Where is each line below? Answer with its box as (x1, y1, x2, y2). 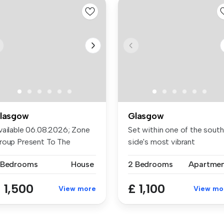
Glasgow (128, 110, 164, 121)
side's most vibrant (128, 136, 195, 146)
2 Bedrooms (128, 159, 173, 169)
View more (58, 184, 96, 193)
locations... (128, 148, 165, 158)
